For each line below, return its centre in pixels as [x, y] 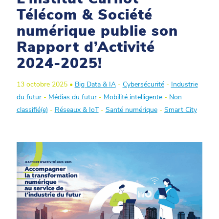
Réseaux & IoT [77, 110]
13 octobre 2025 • [45, 84]
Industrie [184, 84]
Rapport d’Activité [86, 47]
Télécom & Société [84, 15]
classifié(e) [32, 110]
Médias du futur [72, 97]
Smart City [180, 110]
